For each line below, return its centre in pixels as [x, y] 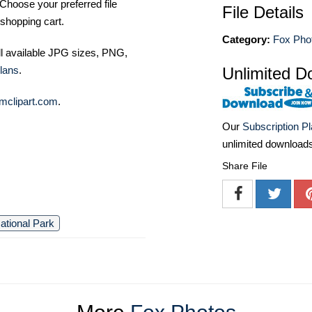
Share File [245, 166]
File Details [263, 12]
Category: [246, 39]
